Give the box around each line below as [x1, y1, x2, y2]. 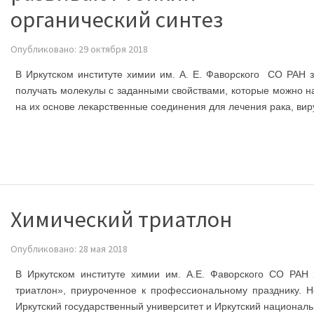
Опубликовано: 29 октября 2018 [11, 42, 148, 55]
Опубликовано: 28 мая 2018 [11, 242, 128, 255]
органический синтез [11, 5, 223, 34]
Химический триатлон [11, 205, 232, 233]
